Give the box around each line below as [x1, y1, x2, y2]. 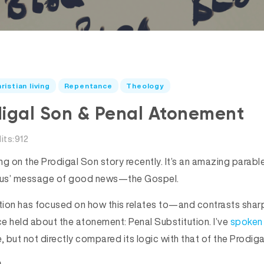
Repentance [64, 81, 113, 91]
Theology [126, 81, 164, 91]
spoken [230, 214, 263, 229]
